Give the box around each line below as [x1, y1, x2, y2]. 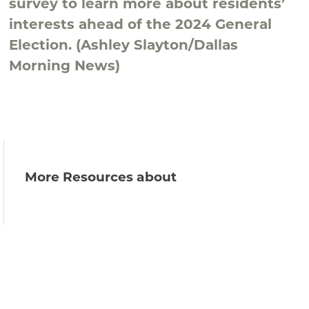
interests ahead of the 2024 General [8, 15, 272, 32]
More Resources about [25, 168, 177, 185]
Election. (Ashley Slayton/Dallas [8, 36, 238, 53]
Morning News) [8, 57, 120, 74]
